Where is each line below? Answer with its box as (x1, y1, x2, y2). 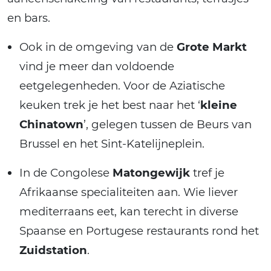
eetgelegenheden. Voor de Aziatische (19, 79, 225, 93)
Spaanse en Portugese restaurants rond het (19, 224, 259, 238)
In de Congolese (19, 166, 113, 180)
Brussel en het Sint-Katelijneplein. (19, 137, 204, 151)
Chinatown (19, 117, 83, 132)
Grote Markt (177, 40, 247, 54)
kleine (200, 98, 237, 113)
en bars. (7, 11, 50, 25)
